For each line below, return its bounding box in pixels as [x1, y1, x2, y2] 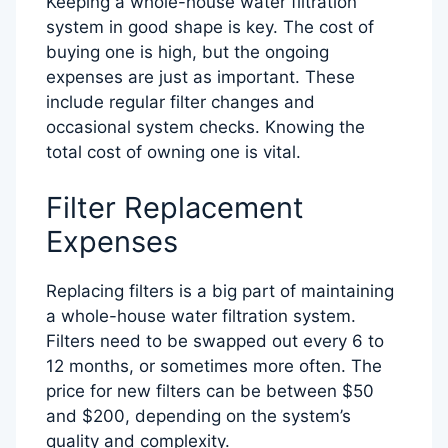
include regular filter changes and [46, 92, 315, 113]
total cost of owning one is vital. [46, 142, 301, 163]
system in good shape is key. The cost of [46, 17, 374, 38]
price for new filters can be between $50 [46, 380, 374, 401]
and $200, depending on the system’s [46, 405, 351, 426]
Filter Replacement [46, 189, 304, 225]
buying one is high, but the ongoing [46, 42, 329, 63]
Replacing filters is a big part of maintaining [46, 280, 394, 301]
